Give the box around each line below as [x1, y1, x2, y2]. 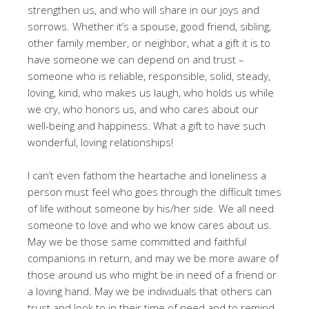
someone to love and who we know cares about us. [28, 218, 272, 232]
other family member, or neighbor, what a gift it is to [28, 36, 270, 50]
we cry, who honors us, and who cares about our [28, 102, 259, 117]
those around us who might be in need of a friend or [28, 268, 277, 282]
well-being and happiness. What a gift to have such [28, 119, 266, 133]
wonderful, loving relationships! [28, 135, 173, 150]
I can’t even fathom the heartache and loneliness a [28, 168, 266, 183]
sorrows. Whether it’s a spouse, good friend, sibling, [28, 19, 271, 34]
